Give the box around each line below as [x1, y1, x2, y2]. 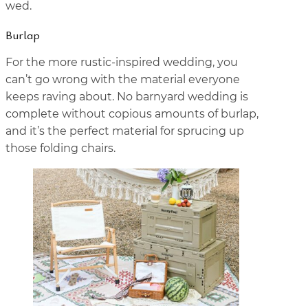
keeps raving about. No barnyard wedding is [5, 91, 248, 102]
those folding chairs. [5, 142, 115, 154]
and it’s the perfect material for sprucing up [5, 125, 244, 137]
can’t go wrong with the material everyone [5, 74, 240, 85]
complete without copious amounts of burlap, [5, 108, 258, 120]
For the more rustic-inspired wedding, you [5, 56, 238, 68]
